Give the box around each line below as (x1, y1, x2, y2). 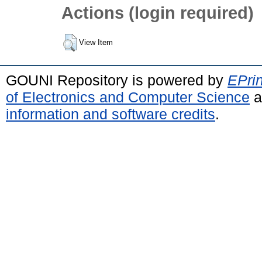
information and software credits (6, 105, 215, 122)
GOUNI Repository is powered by (6, 71, 227, 88)
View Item (79, 37, 113, 47)
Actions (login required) (61, 3, 254, 23)
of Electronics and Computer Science (6, 88, 250, 105)
